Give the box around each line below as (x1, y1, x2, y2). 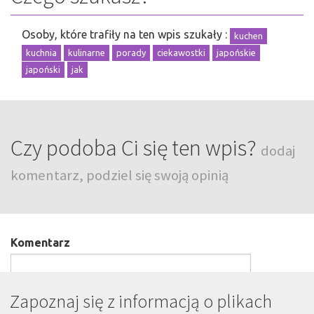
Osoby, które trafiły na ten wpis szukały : (22, 28, 230, 41)
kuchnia (26, 47, 57, 57)
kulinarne (68, 47, 105, 57)
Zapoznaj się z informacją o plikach (10, 289, 272, 313)
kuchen (234, 30, 263, 41)
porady (116, 47, 146, 57)
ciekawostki (157, 47, 205, 57)
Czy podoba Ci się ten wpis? (11, 134, 261, 163)
